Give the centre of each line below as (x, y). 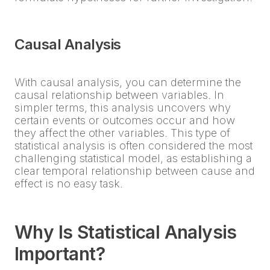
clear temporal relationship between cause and (135, 171)
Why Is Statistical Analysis (126, 232)
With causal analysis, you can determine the (128, 83)
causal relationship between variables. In (119, 95)
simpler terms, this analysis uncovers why (123, 108)
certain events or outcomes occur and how (125, 121)
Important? (60, 254)
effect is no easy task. (69, 184)
